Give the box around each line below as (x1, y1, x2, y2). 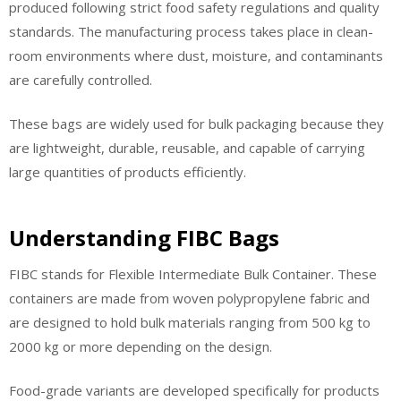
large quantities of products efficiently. (9, 163, 246, 182)
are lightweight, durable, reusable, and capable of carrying (9, 139, 365, 158)
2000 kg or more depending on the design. (9, 337, 272, 355)
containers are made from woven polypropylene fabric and (9, 288, 370, 307)
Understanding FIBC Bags (9, 222, 279, 252)
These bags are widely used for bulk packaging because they (9, 115, 384, 133)
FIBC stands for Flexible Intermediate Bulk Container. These (9, 264, 377, 283)
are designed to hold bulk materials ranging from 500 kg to (9, 312, 371, 331)
